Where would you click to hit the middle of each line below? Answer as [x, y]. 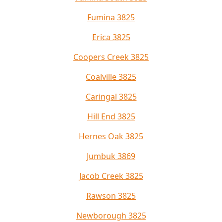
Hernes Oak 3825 [111, 136]
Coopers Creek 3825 [111, 57]
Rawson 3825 [111, 195]
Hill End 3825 [111, 116]
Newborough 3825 [111, 215]
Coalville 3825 [111, 77]
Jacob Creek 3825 [111, 176]
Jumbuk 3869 [111, 156]
